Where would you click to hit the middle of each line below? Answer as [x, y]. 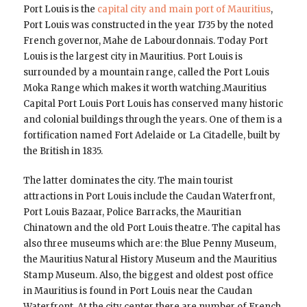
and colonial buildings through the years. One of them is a [152, 119]
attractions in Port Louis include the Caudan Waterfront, [149, 196]
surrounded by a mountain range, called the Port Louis [146, 72]
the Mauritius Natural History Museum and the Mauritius [150, 259]
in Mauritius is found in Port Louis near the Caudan [137, 291]
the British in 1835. [63, 151]
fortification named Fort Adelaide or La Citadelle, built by [151, 135]
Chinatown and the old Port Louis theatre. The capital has [151, 228]
